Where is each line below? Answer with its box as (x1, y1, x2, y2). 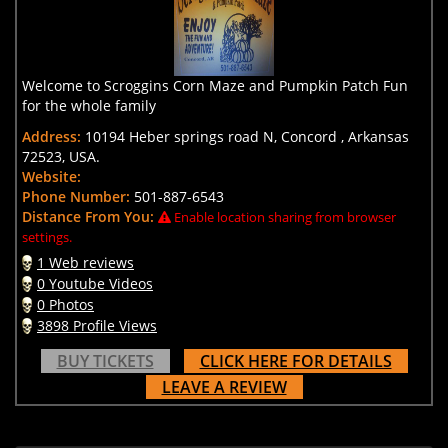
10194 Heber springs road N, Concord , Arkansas (81, 126, 409, 146)
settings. (22, 227, 72, 246)
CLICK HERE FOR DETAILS (199, 349, 392, 372)
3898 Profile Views (37, 315, 157, 335)
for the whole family (22, 96, 156, 116)
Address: (22, 126, 81, 146)
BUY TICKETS (56, 349, 154, 372)
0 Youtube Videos (37, 273, 153, 293)
